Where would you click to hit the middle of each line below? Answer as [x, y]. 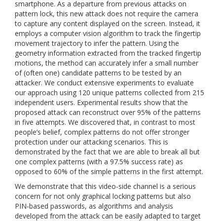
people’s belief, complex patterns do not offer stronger [102, 132]
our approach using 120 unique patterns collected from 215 [110, 92]
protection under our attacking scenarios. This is [92, 142]
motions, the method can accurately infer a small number [107, 63]
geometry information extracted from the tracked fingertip [108, 53]
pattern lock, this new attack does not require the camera [107, 14]
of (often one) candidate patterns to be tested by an [98, 73]
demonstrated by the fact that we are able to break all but [107, 152]
